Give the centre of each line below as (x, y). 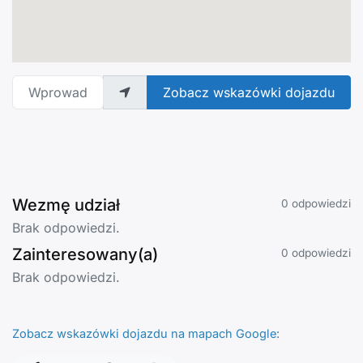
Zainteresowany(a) (85, 255)
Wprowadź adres (64, 85)
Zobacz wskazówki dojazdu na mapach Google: (146, 334)
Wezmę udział (66, 205)
